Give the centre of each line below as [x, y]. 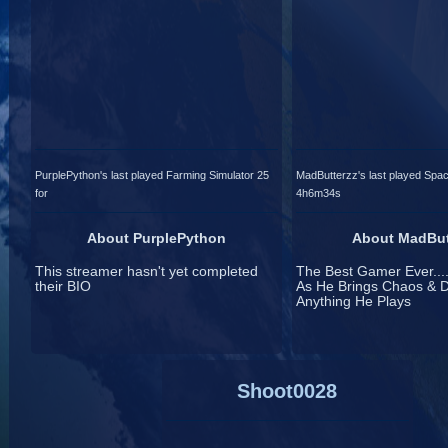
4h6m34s [318, 192]
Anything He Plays [353, 302]
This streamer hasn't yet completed [147, 272]
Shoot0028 [287, 391]
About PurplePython [157, 239]
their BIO [63, 287]
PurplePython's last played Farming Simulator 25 [152, 174]
